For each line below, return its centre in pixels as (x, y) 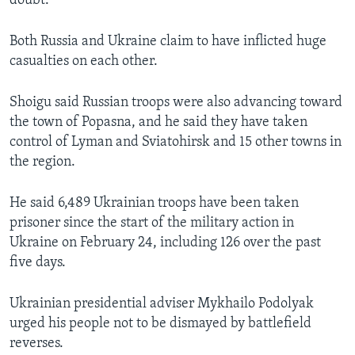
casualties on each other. (84, 62)
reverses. (36, 344)
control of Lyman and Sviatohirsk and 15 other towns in (176, 143)
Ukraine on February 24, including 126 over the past (165, 243)
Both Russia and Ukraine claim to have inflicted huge (168, 42)
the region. (42, 162)
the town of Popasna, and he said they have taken (158, 123)
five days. (38, 263)
